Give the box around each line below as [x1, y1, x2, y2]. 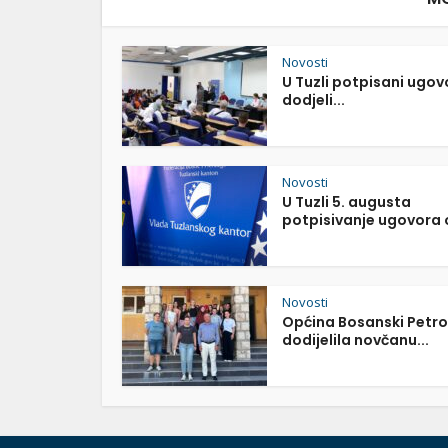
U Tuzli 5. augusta [282, 192, 411, 212]
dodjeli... [282, 90, 345, 110]
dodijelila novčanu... [282, 330, 429, 350]
